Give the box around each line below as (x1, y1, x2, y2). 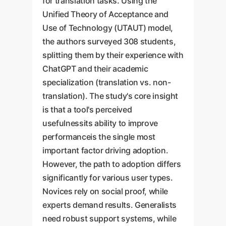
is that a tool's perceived (42, 104, 132, 115)
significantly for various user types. (42, 173, 173, 183)
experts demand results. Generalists (42, 200, 177, 210)
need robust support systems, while (42, 213, 177, 223)
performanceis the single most (42, 132, 156, 142)
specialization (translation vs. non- (42, 77, 171, 87)
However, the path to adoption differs (42, 159, 181, 169)
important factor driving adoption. (42, 145, 168, 155)
